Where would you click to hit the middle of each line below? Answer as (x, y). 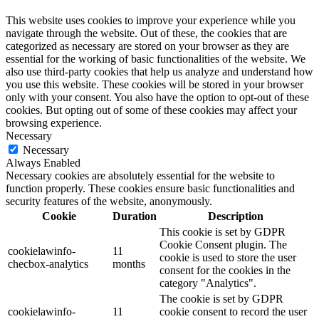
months (129, 264)
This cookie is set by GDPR (223, 232)
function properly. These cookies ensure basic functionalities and (150, 189)
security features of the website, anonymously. (109, 202)
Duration (135, 216)
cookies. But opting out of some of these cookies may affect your (151, 110)
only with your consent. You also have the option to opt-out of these (157, 98)
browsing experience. (54, 123)
